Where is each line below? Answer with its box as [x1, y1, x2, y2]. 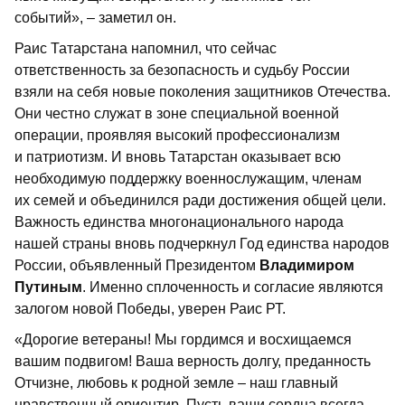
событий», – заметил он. [14, 10, 176, 26]
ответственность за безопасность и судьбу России [14, 62, 350, 79]
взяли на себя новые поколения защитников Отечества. [14, 84, 391, 100]
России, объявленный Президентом [14, 258, 259, 274]
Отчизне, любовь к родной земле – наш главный [14, 375, 338, 391]
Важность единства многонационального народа [14, 214, 344, 231]
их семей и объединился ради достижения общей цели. [14, 193, 386, 209]
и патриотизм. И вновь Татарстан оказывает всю [14, 149, 341, 165]
